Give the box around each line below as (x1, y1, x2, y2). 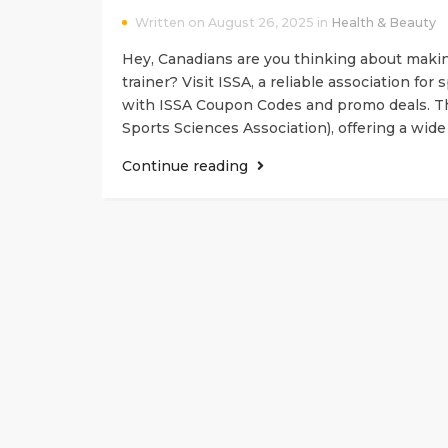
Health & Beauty (331, 14, 436, 30)
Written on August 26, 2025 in (135, 14, 331, 30)
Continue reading (122, 156, 252, 175)
